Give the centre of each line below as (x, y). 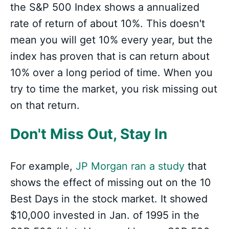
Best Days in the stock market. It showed (109, 199)
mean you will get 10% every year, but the (111, 40)
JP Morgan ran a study (130, 166)
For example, (43, 166)
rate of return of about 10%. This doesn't (108, 24)
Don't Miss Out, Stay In (89, 134)
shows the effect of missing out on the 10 (111, 183)
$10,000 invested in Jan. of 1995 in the (105, 215)
